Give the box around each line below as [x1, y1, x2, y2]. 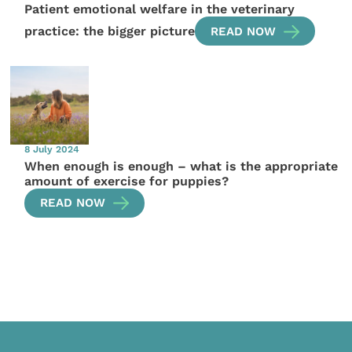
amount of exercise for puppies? [24, 174, 229, 189]
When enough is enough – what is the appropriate [24, 159, 339, 174]
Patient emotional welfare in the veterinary [24, 2, 295, 17]
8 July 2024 [24, 144, 80, 156]
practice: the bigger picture [24, 23, 196, 38]
